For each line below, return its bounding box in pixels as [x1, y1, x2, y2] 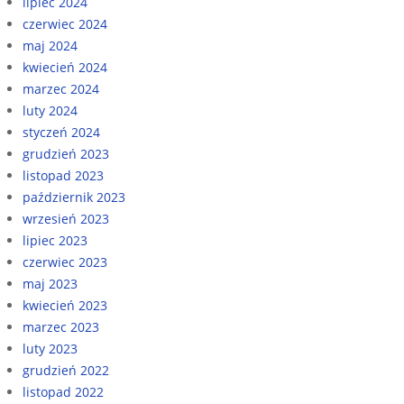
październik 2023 [23, 188, 125, 206]
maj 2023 [23, 274, 78, 292]
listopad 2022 [23, 382, 104, 400]
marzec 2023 [23, 317, 99, 335]
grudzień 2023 [23, 144, 109, 162]
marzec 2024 [23, 79, 99, 97]
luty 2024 [23, 101, 78, 119]
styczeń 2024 [23, 123, 100, 141]
